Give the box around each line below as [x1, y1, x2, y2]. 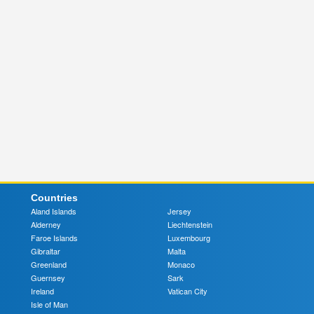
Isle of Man [31, 298, 68, 310]
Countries [31, 191, 78, 203]
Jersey [168, 205, 191, 217]
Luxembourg [168, 231, 210, 243]
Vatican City [168, 285, 207, 296]
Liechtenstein [168, 218, 212, 230]
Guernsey [31, 271, 65, 283]
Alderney [31, 218, 61, 230]
